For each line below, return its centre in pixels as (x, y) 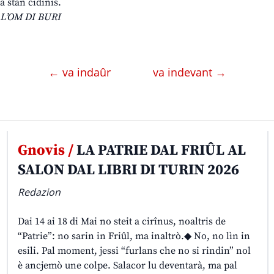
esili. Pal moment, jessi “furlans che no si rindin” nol (134, 251)
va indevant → (189, 72)
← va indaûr (81, 72)
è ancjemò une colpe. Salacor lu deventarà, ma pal (127, 266)
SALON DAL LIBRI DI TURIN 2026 (128, 170)
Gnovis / (45, 151)
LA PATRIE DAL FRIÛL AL (159, 151)
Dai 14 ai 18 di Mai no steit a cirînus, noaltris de (121, 222)
